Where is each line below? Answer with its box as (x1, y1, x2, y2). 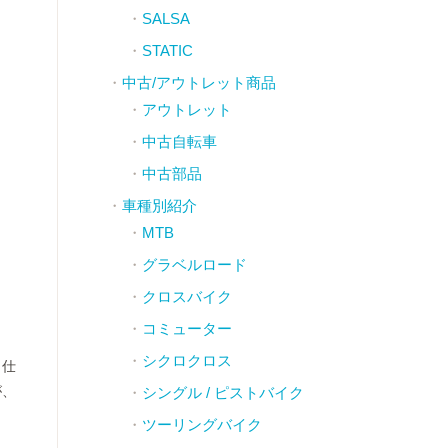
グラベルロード (141, 256, 247, 273)
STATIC (141, 42, 193, 59)
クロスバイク (141, 288, 232, 305)
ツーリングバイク (141, 416, 262, 433)
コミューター (141, 320, 232, 337)
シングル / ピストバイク (141, 384, 304, 401)
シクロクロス (141, 352, 232, 369)
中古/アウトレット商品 (121, 74, 276, 91)
